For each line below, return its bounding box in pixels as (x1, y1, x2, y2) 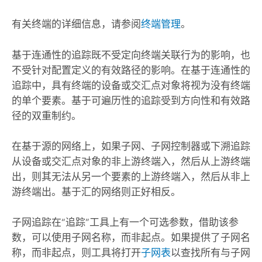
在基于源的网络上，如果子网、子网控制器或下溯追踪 (11, 140, 250, 152)
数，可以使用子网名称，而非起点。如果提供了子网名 (11, 232, 250, 244)
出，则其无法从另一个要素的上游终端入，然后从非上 (11, 170, 250, 182)
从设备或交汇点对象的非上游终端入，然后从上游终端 (11, 155, 250, 167)
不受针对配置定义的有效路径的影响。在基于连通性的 (11, 64, 250, 76)
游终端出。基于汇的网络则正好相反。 (11, 185, 181, 198)
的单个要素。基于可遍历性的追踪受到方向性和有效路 (11, 94, 250, 106)
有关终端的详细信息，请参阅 (11, 18, 141, 30)
